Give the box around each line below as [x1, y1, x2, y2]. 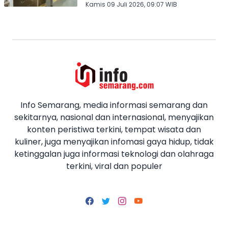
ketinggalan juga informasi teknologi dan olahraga [14, 148, 214, 160]
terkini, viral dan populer [66, 160, 162, 172]
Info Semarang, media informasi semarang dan [20, 99, 208, 111]
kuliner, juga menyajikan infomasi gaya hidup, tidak [14, 135, 214, 148]
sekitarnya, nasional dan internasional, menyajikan [14, 111, 214, 123]
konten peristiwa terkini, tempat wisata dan [27, 123, 201, 135]
